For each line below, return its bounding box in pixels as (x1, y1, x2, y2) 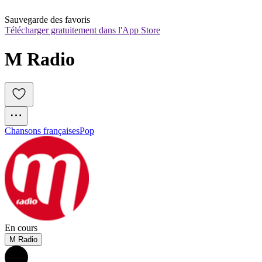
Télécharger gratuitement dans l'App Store (5, 25, 160, 36)
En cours (5, 223, 37, 233)
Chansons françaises (5, 126, 80, 136)
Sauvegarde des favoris (5, 15, 90, 25)
